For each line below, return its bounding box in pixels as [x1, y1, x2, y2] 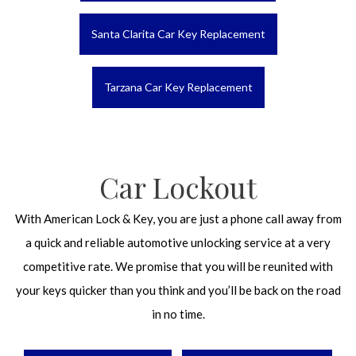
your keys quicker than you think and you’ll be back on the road [15, 283, 341, 297]
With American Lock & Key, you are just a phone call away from [14, 211, 342, 226]
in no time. [151, 307, 205, 321]
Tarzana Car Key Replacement [103, 80, 253, 94]
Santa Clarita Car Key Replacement [91, 27, 265, 41]
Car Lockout [99, 168, 257, 206]
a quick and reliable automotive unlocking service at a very [25, 235, 331, 250]
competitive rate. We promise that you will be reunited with [23, 259, 333, 273]
